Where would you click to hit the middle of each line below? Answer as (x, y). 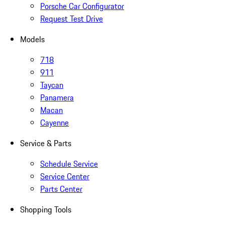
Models (32, 39)
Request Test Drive (72, 18)
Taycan (52, 85)
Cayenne (54, 122)
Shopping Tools (46, 209)
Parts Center (61, 189)
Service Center (65, 176)
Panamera (57, 97)
